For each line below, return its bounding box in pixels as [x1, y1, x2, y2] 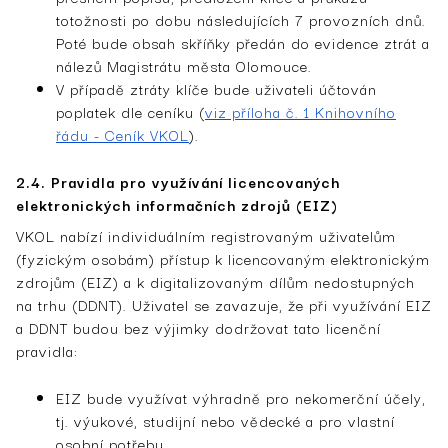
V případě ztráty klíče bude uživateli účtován [56, 76, 377, 100]
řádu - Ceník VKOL [56, 122, 189, 146]
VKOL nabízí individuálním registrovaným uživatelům [16, 223, 396, 247]
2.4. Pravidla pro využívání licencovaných [16, 169, 340, 193]
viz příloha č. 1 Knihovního [205, 99, 396, 123]
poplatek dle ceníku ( [56, 99, 205, 123]
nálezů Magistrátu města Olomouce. [56, 53, 312, 77]
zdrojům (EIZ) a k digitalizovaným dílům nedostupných [16, 269, 415, 293]
